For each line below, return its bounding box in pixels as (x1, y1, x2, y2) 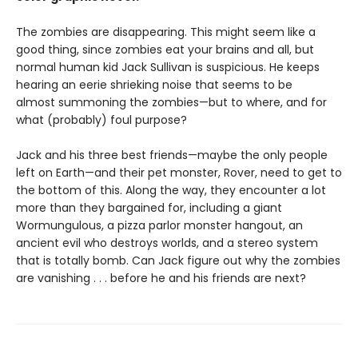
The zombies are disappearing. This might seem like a (16, 24, 316, 41)
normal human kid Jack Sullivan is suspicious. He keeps (16, 59, 320, 76)
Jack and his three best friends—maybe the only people (16, 147, 328, 164)
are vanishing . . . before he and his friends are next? (16, 270, 306, 287)
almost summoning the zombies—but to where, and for (16, 94, 327, 111)
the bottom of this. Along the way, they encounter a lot (16, 182, 326, 199)
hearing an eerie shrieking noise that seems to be (16, 77, 292, 93)
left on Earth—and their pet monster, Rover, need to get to (16, 165, 342, 181)
